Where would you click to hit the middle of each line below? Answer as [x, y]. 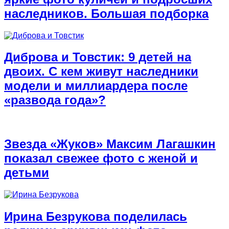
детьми [27, 173]
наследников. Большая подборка [106, 13]
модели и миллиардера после [96, 86]
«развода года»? [55, 100]
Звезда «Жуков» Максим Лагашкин [110, 144]
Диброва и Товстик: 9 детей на [98, 57]
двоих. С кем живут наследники [101, 72]
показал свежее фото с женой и [101, 158]
